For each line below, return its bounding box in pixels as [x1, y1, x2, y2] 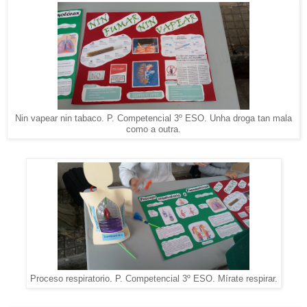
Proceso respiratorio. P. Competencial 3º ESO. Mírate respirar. [29, 273, 278, 284]
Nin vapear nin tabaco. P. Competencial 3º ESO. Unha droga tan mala [15, 113, 292, 123]
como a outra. [126, 124, 181, 134]
